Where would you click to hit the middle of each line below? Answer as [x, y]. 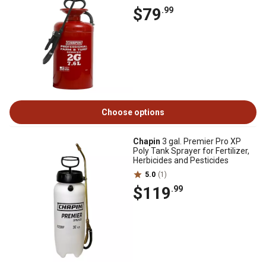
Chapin [147, 141]
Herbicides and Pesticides [181, 160]
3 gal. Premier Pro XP [201, 141]
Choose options [133, 112]
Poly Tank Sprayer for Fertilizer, [191, 151]
